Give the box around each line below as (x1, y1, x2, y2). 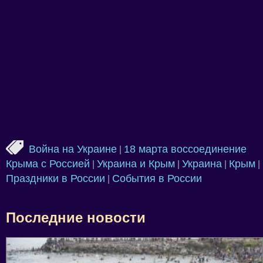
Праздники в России (6, 172, 105, 184)
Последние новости (6, 209, 146, 225)
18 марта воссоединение (124, 143, 247, 155)
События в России (112, 172, 202, 184)
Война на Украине (29, 143, 117, 155)
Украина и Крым (97, 157, 175, 170)
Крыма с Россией (6, 157, 90, 170)
